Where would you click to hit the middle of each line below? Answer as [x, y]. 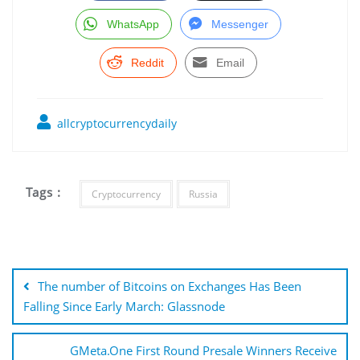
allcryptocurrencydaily [115, 124]
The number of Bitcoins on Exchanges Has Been [170, 286]
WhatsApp [133, 25]
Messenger [239, 25]
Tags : [44, 192]
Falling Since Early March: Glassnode [124, 307]
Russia [203, 194]
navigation [58, 275]
